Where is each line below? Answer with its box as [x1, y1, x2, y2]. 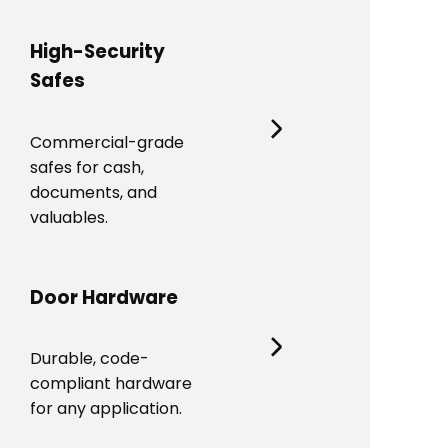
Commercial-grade [30, 131, 184, 154]
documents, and [30, 181, 157, 204]
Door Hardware [30, 283, 178, 311]
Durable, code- [30, 347, 149, 371]
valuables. [30, 206, 108, 229]
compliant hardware [30, 372, 192, 396]
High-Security [30, 38, 165, 66]
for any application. [30, 397, 182, 421]
